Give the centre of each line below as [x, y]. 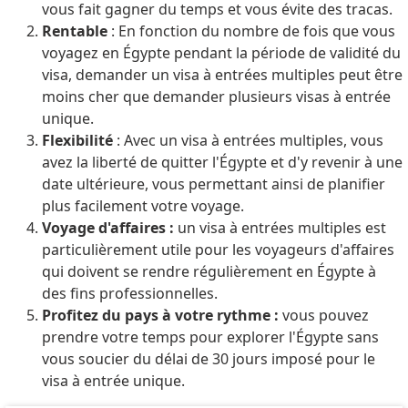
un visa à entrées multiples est [281, 228]
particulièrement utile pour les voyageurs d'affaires [218, 250]
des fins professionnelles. [129, 294]
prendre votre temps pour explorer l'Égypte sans [210, 337]
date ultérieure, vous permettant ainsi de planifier [213, 184]
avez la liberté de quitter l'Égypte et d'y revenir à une [222, 163]
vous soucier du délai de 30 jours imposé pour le [208, 359]
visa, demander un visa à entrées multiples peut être [222, 75]
